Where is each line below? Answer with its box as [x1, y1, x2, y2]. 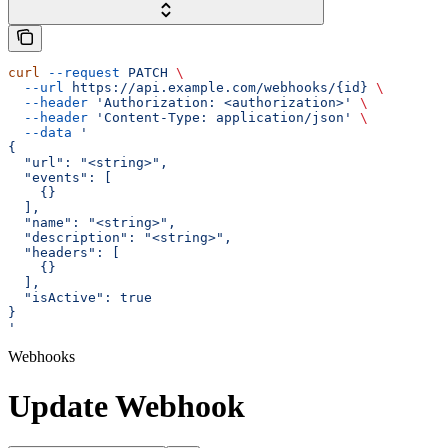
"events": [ [8, 170, 112, 186]
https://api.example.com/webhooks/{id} [64, 80, 368, 96]
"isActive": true [8, 290, 152, 306]
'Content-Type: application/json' [88, 110, 352, 126]
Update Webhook [8, 387, 245, 424]
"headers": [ [8, 245, 120, 261]
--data [8, 125, 72, 141]
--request [40, 65, 120, 81]
